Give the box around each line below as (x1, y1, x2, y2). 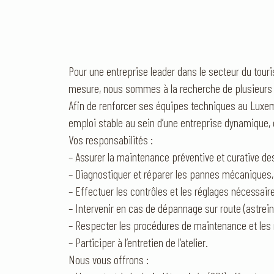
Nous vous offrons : (68, 252, 149, 267)
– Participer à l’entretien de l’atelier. (68, 235, 208, 250)
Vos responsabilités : (68, 132, 153, 147)
